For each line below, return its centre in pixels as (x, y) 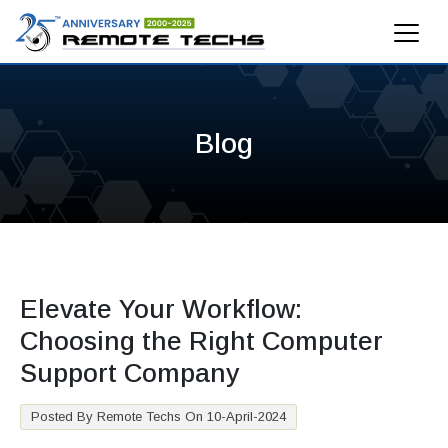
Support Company (129, 373)
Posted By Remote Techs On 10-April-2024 (158, 417)
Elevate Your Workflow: (161, 309)
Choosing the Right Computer (201, 341)
